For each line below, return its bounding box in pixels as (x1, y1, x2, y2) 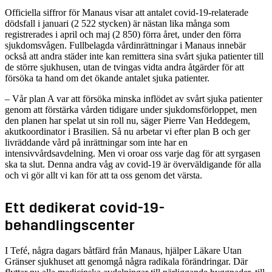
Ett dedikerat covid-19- (5, 201, 165, 216)
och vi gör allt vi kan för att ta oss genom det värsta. (5, 169, 205, 180)
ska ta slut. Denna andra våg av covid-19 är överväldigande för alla (5, 158, 261, 169)
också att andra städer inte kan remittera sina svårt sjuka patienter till (5, 50, 263, 61)
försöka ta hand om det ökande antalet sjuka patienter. (5, 72, 212, 83)
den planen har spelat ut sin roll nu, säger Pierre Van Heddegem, (5, 115, 250, 126)
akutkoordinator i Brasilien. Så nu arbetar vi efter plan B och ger (5, 126, 250, 137)
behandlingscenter (5, 219, 135, 234)
